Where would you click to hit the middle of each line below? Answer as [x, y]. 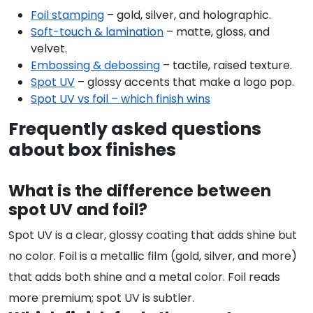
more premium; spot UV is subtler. [101, 298]
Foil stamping [67, 15]
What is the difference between [140, 190]
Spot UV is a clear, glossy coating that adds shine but [153, 235]
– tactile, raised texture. [226, 65]
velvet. [49, 48]
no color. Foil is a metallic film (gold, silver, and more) [153, 256]
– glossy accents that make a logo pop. [184, 82]
